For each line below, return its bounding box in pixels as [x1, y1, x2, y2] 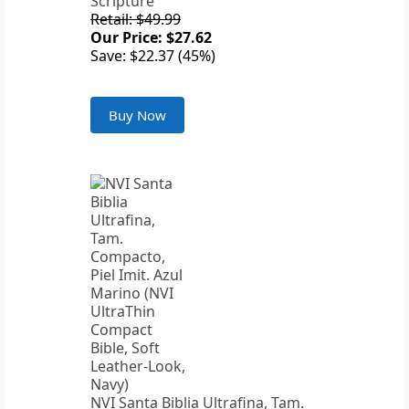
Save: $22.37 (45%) [90, 46, 215, 67]
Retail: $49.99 [90, 9, 181, 30]
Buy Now [109, 106, 166, 125]
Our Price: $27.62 [90, 27, 212, 48]
